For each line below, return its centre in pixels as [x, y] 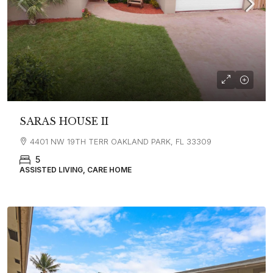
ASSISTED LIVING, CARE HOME [76, 170]
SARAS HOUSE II [64, 121]
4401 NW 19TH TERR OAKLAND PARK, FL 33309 [121, 141]
